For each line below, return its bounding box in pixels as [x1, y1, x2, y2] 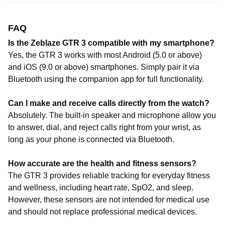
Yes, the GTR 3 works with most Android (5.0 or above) [8, 51, 202, 59]
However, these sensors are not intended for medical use [8, 195, 209, 204]
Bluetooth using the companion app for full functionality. [8, 75, 204, 83]
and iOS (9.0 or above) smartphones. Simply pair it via [8, 63, 199, 71]
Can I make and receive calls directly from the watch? [8, 99, 209, 107]
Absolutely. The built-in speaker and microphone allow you [8, 111, 216, 120]
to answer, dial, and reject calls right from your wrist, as [8, 123, 201, 132]
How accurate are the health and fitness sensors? [8, 159, 196, 168]
